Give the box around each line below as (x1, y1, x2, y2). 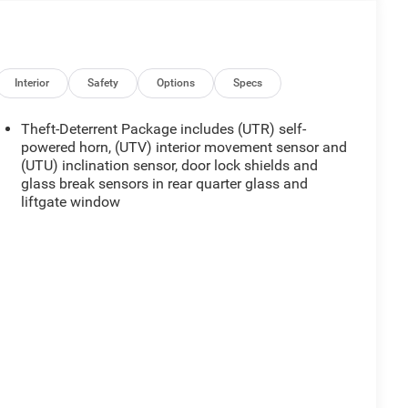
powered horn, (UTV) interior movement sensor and (20, 138, 347, 157)
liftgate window (20, 193, 120, 211)
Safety (87, 76, 119, 90)
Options (157, 76, 196, 90)
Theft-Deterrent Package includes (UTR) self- (20, 120, 306, 138)
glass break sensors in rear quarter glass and (20, 175, 308, 193)
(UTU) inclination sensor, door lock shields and (20, 157, 318, 175)
